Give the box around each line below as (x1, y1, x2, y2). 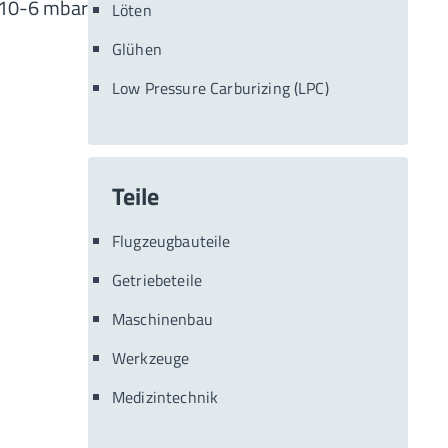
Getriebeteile (112, 268, 203, 292)
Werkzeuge (112, 346, 190, 370)
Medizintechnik (112, 385, 219, 409)
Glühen (112, 37, 162, 61)
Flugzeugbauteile (112, 229, 231, 253)
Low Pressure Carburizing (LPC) (112, 76, 329, 100)
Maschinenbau (112, 307, 213, 331)
